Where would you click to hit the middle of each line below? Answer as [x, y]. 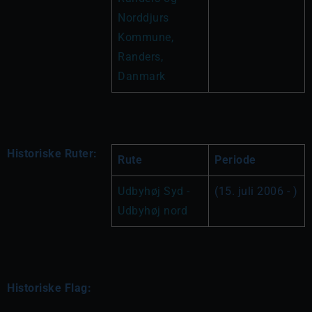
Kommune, [146, 37]
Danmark [142, 76]
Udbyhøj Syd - [154, 191]
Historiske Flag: [49, 288]
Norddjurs [143, 18]
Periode [235, 160]
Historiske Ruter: [52, 154]
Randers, [140, 57]
